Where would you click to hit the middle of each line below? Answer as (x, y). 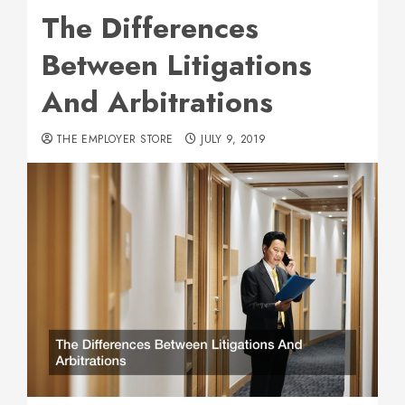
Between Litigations (177, 65)
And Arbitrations (157, 102)
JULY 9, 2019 (234, 139)
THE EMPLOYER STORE (115, 139)
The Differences (150, 28)
